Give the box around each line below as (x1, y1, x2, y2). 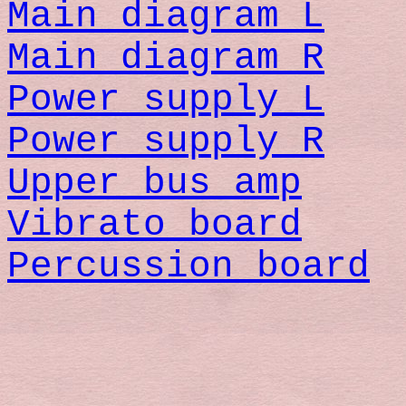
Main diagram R (7, 37, 324, 80)
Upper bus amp (7, 162, 302, 205)
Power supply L (7, 79, 324, 121)
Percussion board (7, 246, 370, 288)
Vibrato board (7, 204, 302, 246)
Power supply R (7, 121, 324, 163)
